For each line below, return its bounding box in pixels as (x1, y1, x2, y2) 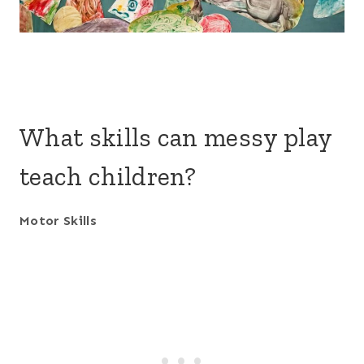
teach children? (19, 160, 197, 192)
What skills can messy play (19, 121, 332, 153)
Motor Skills (19, 212, 97, 228)
